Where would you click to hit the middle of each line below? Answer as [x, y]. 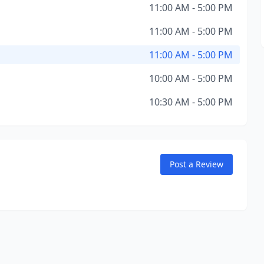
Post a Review [196, 164]
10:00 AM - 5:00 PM [191, 78]
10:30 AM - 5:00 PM [191, 102]
